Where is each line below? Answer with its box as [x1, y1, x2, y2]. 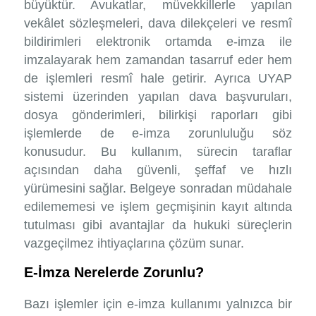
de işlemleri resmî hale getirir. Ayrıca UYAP [23, 71, 293, 86]
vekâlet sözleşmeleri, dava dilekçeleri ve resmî [23, 16, 293, 31]
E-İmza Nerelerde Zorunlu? [23, 265, 204, 281]
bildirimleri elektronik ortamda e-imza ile [23, 35, 293, 49]
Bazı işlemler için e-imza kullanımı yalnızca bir [23, 297, 293, 312]
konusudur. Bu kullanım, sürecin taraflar [23, 145, 293, 159]
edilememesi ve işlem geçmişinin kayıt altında [23, 200, 293, 214]
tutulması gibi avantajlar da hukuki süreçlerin [23, 218, 293, 233]
